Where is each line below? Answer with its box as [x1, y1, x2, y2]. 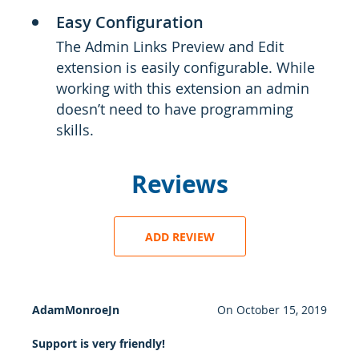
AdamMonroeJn [32, 302, 119, 317]
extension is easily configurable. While [56, 58, 315, 77]
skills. [56, 120, 94, 139]
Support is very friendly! [32, 336, 165, 351]
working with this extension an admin [56, 79, 309, 98]
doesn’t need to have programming [56, 99, 293, 119]
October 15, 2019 [236, 302, 327, 317]
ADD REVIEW [144, 228, 215, 244]
